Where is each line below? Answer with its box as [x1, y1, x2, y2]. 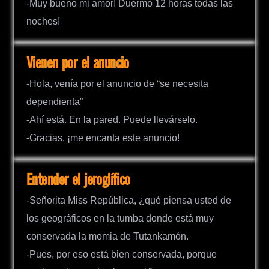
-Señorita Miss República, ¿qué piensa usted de [26, 195, 231, 206]
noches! [26, 16, 60, 26]
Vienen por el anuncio [26, 55, 129, 73]
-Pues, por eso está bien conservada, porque [26, 249, 217, 260]
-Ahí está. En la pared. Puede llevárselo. [26, 115, 198, 125]
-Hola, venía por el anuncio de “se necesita [26, 79, 208, 89]
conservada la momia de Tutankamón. [26, 231, 189, 242]
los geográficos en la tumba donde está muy [26, 213, 214, 224]
